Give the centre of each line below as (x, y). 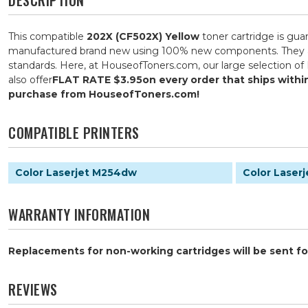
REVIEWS (33, 289)
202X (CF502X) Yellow (143, 36)
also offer (30, 79)
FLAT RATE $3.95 (97, 79)
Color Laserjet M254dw (76, 172)
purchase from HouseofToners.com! (104, 94)
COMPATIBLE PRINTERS (74, 132)
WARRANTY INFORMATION (79, 214)
